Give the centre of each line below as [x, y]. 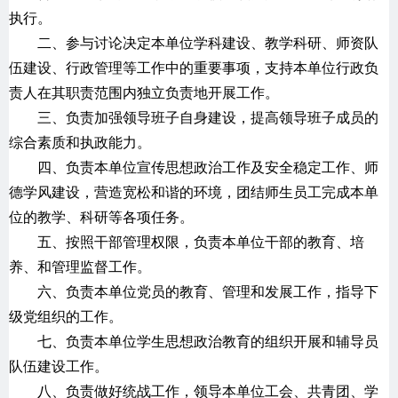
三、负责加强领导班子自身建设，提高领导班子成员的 [208, 117]
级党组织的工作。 [66, 316]
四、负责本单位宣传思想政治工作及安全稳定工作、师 [208, 167]
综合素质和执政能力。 [80, 142]
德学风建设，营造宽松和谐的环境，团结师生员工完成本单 [194, 192]
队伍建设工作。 [59, 366]
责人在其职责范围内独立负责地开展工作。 [144, 92]
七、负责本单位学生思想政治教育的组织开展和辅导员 [208, 341]
